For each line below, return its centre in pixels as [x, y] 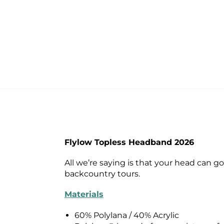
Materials [84, 194]
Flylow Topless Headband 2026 [129, 142]
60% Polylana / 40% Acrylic [126, 215]
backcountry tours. [102, 174]
